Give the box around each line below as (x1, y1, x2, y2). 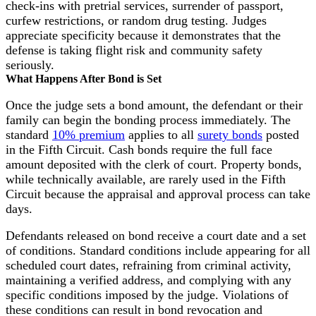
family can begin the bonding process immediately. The (6, 112, 291, 127)
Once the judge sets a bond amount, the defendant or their (6, 97, 303, 112)
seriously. (6, 58, 54, 73)
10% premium (52, 127, 125, 142)
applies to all (125, 127, 197, 142)
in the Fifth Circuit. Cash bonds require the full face (6, 142, 272, 157)
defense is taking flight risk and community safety (6, 43, 262, 58)
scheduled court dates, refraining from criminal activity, (6, 258, 291, 273)
